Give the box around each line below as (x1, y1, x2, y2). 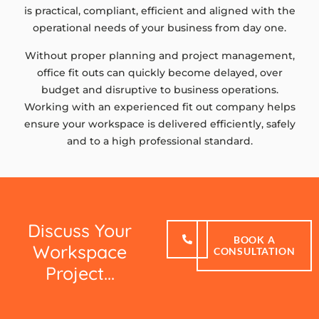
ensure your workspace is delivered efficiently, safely (23, 117, 296, 130)
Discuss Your (28, 219, 132, 242)
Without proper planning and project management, (24, 48, 295, 62)
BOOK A (233, 234, 276, 246)
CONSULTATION (213, 245, 296, 258)
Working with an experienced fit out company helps (23, 100, 296, 113)
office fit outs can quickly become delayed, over (36, 66, 283, 79)
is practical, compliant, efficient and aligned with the (23, 4, 296, 18)
